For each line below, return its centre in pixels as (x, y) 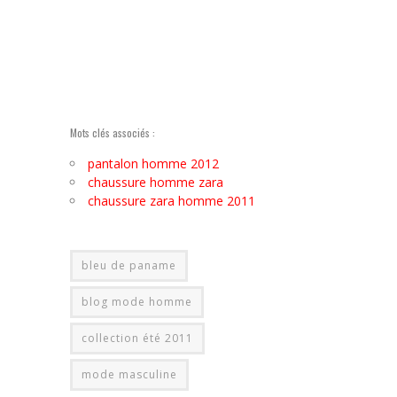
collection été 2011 (137, 339)
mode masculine (129, 375)
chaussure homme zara (156, 183)
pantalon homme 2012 (153, 164)
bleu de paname (129, 266)
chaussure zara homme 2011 (171, 201)
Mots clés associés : (113, 133)
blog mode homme (137, 302)
